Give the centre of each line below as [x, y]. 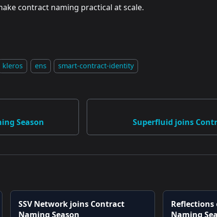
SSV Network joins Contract [72, 204]
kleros [13, 66]
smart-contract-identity [96, 66]
